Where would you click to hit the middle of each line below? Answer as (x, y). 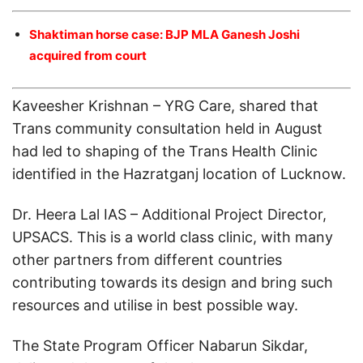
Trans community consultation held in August (167, 128)
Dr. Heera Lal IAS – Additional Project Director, (169, 214)
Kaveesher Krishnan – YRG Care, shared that (165, 106)
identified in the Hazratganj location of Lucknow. (179, 174)
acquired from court (88, 55)
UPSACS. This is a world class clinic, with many (173, 237)
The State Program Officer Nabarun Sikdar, (160, 346)
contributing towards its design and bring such (173, 282)
